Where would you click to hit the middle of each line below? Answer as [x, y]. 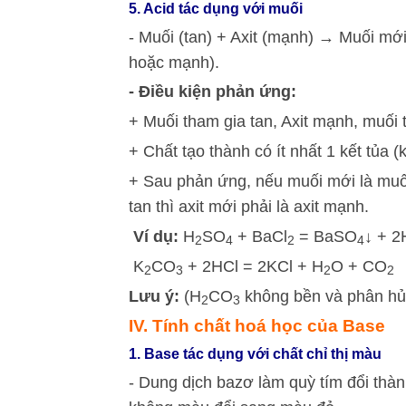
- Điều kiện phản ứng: [213, 91]
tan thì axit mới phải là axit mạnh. [249, 206]
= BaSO [326, 236]
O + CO [359, 266]
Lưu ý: [154, 296]
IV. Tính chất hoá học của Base [257, 325]
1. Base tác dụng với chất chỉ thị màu [255, 353]
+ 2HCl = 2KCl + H [253, 266]
